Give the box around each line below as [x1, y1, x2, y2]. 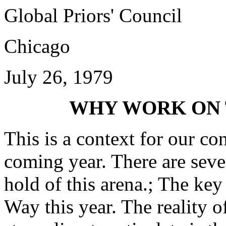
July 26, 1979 [4, 66, 113, 88]
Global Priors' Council [4, 5, 182, 26]
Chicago [4, 35, 70, 57]
